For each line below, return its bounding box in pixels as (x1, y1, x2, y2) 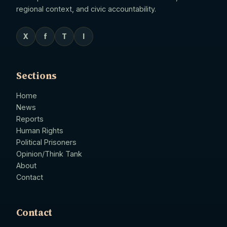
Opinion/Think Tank (16, 149, 82, 159)
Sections (16, 69, 57, 83)
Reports (16, 115, 44, 124)
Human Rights (16, 126, 63, 135)
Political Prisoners (16, 138, 77, 147)
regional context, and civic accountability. (16, 5, 156, 14)
